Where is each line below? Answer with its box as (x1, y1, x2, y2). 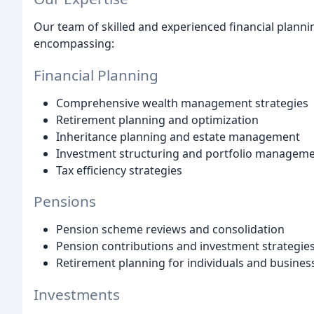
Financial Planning (34, 64, 158, 85)
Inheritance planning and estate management (56, 128, 300, 144)
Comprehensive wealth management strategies (56, 95, 308, 111)
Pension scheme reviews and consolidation (56, 221, 285, 238)
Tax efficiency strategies (56, 162, 182, 178)
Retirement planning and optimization (56, 111, 259, 128)
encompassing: (34, 35, 114, 51)
